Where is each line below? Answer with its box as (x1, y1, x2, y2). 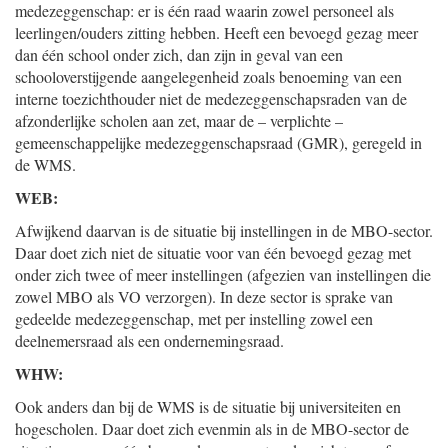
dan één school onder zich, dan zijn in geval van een (15, 44, 343, 65)
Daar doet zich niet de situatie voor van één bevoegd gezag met (15, 242, 411, 263)
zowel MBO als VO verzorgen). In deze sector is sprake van (15, 286, 393, 307)
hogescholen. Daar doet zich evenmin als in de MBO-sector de (15, 418, 409, 439)
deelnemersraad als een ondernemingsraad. (15, 330, 284, 351)
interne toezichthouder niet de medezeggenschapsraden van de (15, 88, 407, 109)
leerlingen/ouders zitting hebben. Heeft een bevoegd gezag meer (15, 22, 418, 43)
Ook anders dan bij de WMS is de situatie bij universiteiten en (15, 396, 401, 417)
